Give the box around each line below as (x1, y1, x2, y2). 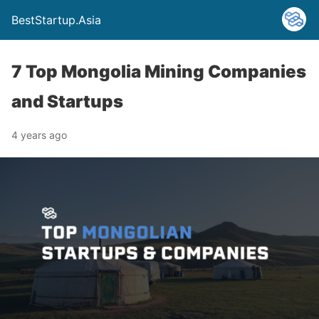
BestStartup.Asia (11, 13, 101, 27)
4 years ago (11, 129, 67, 141)
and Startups (11, 91, 123, 112)
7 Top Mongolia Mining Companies (11, 61, 306, 82)
